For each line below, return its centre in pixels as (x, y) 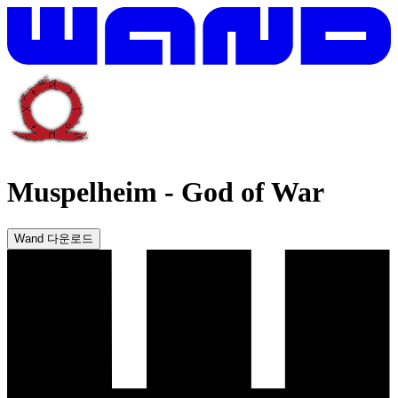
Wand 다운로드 (54, 238)
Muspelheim (82, 192)
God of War (253, 192)
